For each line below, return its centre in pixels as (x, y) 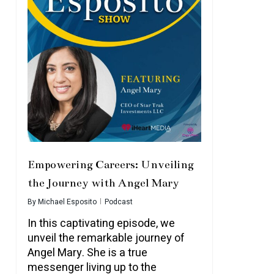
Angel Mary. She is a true (87, 253)
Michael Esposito (67, 202)
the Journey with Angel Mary (103, 183)
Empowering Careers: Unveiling (110, 165)
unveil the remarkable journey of (106, 238)
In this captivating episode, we (101, 224)
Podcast (118, 202)
